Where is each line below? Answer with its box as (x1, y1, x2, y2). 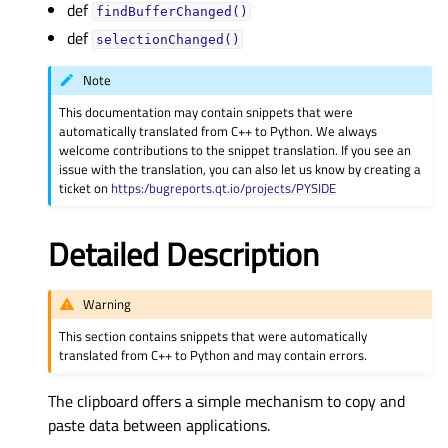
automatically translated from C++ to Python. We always (59, 120, 378, 141)
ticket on (59, 177, 112, 198)
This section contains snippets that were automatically (59, 325, 368, 346)
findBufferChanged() (95, 4, 248, 19)
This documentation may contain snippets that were (59, 101, 354, 122)
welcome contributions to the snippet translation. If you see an (59, 139, 412, 160)
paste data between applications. (48, 412, 270, 437)
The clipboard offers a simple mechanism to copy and (48, 388, 405, 413)
